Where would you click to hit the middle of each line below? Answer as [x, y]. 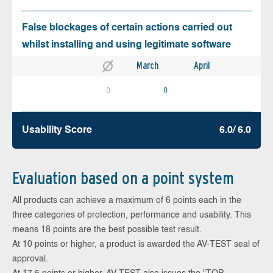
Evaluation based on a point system [123, 178]
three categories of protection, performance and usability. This [132, 215]
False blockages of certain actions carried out [127, 28]
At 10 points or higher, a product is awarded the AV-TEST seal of [136, 244]
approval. [30, 259]
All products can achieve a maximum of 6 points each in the [127, 200]
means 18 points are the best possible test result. [107, 229]
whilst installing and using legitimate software [126, 45]
